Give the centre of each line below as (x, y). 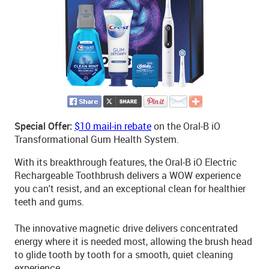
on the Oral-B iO (186, 126)
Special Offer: (43, 126)
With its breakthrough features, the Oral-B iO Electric (126, 162)
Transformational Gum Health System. (97, 139)
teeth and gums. (49, 202)
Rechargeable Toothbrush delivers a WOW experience (128, 175)
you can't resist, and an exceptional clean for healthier (130, 189)
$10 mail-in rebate (113, 126)
